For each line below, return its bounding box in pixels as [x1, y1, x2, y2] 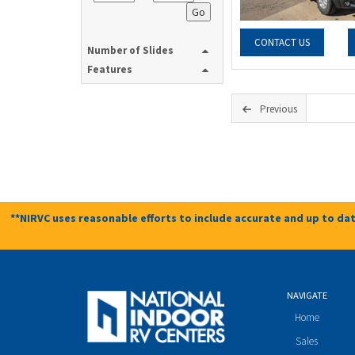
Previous [260, 102, 297, 116]
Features [87, 63, 132, 76]
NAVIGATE [286, 289, 327, 301]
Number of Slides [87, 44, 174, 57]
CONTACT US [254, 36, 311, 50]
